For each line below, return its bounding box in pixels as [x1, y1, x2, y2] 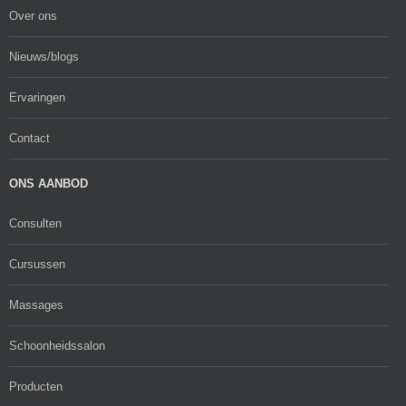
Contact [9, 131, 50, 145]
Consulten [9, 217, 62, 230]
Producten [9, 380, 63, 393]
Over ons [9, 9, 57, 23]
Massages [9, 298, 63, 312]
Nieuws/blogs [9, 50, 79, 63]
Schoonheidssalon [9, 339, 105, 353]
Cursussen [9, 257, 65, 271]
